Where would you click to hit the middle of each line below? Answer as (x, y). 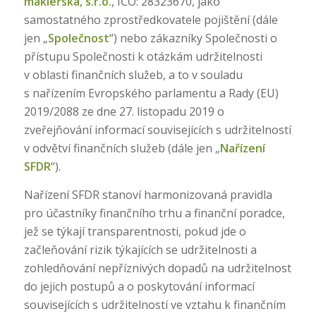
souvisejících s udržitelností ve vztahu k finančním (154, 304)
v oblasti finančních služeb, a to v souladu (133, 75)
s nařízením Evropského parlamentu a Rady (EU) (151, 93)
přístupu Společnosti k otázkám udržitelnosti (143, 57)
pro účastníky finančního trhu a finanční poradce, (154, 213)
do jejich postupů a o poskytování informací (139, 286)
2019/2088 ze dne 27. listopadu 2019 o (124, 112)
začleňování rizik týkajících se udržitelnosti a (140, 249)
